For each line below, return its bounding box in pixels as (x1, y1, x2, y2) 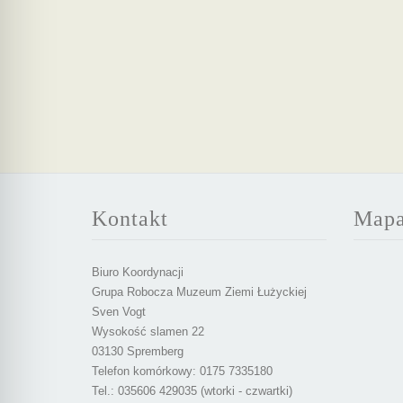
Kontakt (92, 207, 168, 230)
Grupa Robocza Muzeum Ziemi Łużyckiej (92, 285, 307, 299)
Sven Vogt (92, 305, 146, 318)
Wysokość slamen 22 (92, 325, 204, 338)
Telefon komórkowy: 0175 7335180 (92, 364, 273, 378)
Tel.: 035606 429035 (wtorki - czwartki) (92, 384, 292, 398)
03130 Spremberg (92, 345, 184, 358)
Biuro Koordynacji (92, 265, 184, 279)
